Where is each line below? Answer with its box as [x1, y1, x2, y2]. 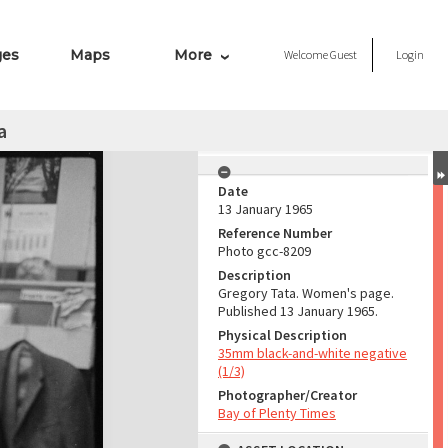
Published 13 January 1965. [218, 302, 378, 320]
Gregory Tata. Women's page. [218, 284, 394, 302]
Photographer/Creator [218, 386, 357, 404]
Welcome [284, 47, 330, 62]
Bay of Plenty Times [218, 404, 336, 422]
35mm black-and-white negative [218, 344, 407, 362]
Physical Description [218, 326, 347, 344]
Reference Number [218, 224, 332, 242]
